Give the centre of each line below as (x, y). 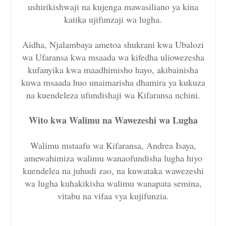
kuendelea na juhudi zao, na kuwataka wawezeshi (113, 171)
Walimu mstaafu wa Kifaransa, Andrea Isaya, (113, 146)
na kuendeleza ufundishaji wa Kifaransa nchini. (113, 95)
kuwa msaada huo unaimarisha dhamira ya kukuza (113, 82)
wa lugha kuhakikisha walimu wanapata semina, (113, 183)
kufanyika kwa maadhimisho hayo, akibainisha (113, 70)
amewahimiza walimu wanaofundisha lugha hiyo (113, 158)
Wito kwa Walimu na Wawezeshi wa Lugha (113, 120)
